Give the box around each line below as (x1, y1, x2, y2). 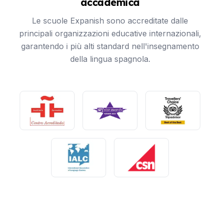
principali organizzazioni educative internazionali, (19, 28, 201, 38)
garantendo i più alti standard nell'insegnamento (21, 41, 199, 51)
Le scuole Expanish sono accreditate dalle (32, 16, 188, 26)
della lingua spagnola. (70, 54, 150, 64)
